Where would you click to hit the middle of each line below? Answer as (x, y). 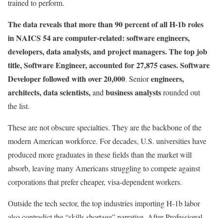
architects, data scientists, (49, 92)
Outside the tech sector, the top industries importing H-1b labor (104, 203)
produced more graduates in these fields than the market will (100, 154)
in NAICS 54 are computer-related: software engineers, (99, 37)
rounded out (181, 92)
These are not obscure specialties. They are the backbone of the (105, 127)
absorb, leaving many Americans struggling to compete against (104, 168)
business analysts (133, 92)
